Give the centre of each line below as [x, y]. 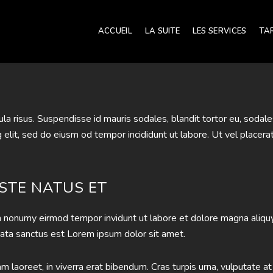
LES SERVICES [219, 31]
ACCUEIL [115, 31]
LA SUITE [162, 31]
